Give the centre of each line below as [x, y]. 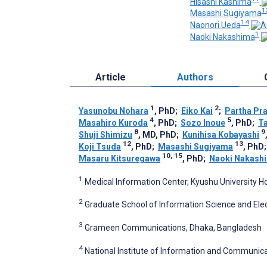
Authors [195, 77]
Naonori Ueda [215, 25]
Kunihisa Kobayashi [221, 134]
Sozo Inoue [203, 122]
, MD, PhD [157, 134]
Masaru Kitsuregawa [119, 158]
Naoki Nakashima [222, 37]
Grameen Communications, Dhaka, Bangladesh [173, 227]
